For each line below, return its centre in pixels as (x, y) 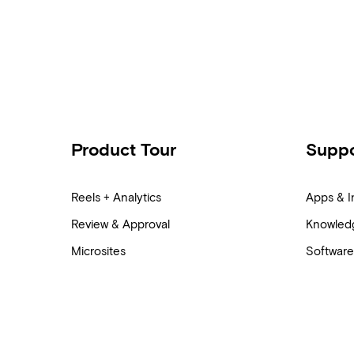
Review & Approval (121, 224)
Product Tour (124, 150)
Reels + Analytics (116, 198)
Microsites (98, 251)
